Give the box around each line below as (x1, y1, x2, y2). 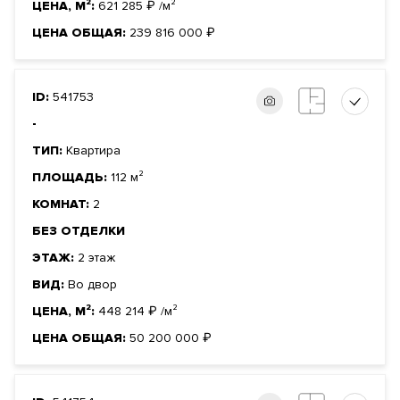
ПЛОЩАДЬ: (32, 170, 111, 186)
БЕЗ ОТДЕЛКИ (32, 223, 125, 239)
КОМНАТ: (32, 196, 93, 212)
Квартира (66, 143, 121, 159)
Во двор (68, 277, 117, 293)
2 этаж (78, 250, 115, 266)
